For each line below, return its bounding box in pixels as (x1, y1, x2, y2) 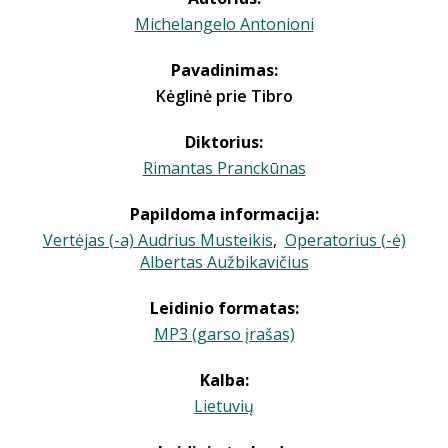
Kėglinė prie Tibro (155, 85, 293, 107)
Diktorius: (185, 131, 263, 153)
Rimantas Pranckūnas (142, 157, 306, 179)
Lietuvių (194, 395, 254, 417)
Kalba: (199, 369, 249, 391)
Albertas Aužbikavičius (139, 251, 309, 273)
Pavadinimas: (170, 59, 278, 81)
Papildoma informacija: (129, 203, 319, 225)
